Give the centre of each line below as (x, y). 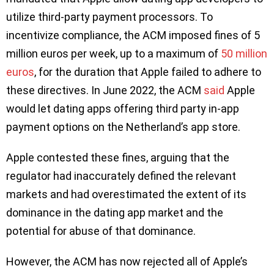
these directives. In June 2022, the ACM (105, 90)
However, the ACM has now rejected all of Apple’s (127, 261)
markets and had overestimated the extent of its (126, 194)
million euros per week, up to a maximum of (113, 53)
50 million (244, 53)
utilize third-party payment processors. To (109, 17)
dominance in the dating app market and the (115, 212)
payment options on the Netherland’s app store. (123, 127)
